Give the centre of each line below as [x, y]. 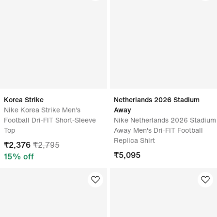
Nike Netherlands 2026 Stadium [165, 120]
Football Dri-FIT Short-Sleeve [50, 120]
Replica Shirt [134, 140]
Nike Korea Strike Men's [42, 110]
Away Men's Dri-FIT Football [158, 130]
